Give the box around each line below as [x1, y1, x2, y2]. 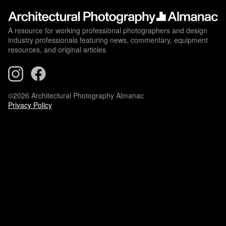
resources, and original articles [8, 44, 106, 55]
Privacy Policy [8, 99, 52, 110]
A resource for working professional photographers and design [8, 25, 207, 36]
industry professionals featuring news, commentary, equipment [8, 35, 208, 45]
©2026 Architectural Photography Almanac [8, 90, 144, 100]
